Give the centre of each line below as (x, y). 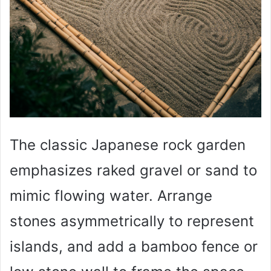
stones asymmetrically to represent (132, 221)
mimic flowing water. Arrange (111, 196)
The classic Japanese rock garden (128, 145)
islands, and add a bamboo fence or (134, 247)
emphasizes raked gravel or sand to (133, 171)
